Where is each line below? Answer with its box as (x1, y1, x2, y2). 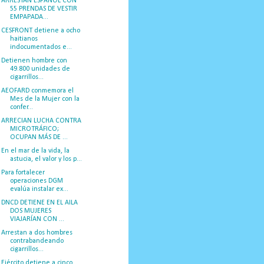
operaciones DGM (9, 177, 63, 184)
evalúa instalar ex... (9, 185, 68, 193)
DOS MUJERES (9, 207, 51, 214)
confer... (9, 103, 33, 111)
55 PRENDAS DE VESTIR (9, 5, 77, 12)
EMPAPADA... (9, 13, 48, 21)
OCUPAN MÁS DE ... (9, 133, 68, 141)
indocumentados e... (9, 43, 72, 51)
